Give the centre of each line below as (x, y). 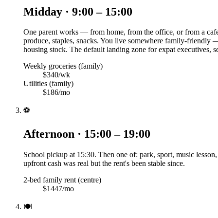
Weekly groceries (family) (63, 66)
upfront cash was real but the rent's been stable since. (104, 163)
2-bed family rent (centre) (62, 180)
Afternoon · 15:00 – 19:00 (87, 134)
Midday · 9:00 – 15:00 (78, 11)
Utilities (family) (48, 84)
